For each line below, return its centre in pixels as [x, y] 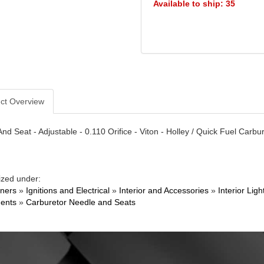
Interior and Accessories [164, 190]
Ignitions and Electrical [67, 190]
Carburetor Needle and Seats [80, 202]
